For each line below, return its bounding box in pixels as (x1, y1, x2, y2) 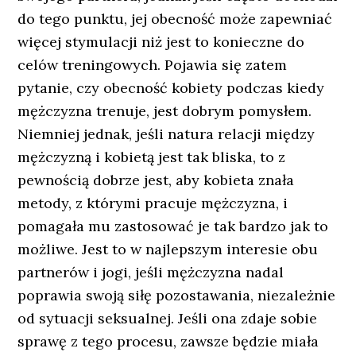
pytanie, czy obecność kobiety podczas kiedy (17, 79, 325, 97)
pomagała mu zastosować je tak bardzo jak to (17, 217, 329, 235)
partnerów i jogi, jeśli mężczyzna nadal (17, 263, 284, 281)
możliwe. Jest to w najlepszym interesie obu (17, 240, 319, 258)
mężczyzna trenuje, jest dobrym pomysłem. (17, 102, 312, 120)
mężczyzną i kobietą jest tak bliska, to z (17, 148, 286, 166)
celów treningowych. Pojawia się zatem (17, 56, 288, 74)
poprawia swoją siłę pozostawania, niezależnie (17, 286, 336, 304)
